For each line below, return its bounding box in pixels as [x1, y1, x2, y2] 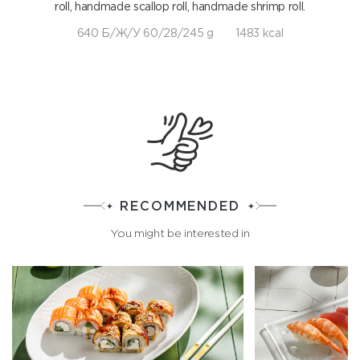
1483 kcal [235, 27, 284, 39]
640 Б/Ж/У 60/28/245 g [76, 27, 214, 39]
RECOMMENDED [120, 198, 240, 213]
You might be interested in [110, 227, 250, 239]
